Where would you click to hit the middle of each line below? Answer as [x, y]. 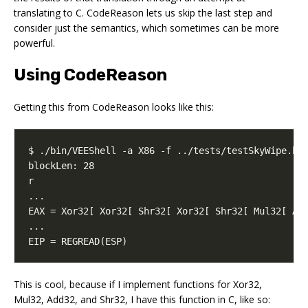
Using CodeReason [90, 75]
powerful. [34, 43]
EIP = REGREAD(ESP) [78, 241]
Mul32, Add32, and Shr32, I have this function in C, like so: [142, 299]
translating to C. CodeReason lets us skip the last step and [143, 12]
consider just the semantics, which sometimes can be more [146, 27]
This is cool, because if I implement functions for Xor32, [138, 284]
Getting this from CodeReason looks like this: [114, 107]
